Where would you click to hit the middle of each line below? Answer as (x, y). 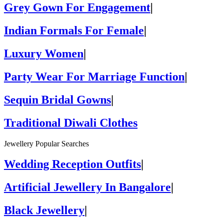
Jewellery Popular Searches (46, 143)
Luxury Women (44, 53)
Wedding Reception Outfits (72, 164)
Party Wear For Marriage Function (94, 76)
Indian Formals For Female (74, 31)
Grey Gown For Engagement (77, 8)
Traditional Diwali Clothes (71, 123)
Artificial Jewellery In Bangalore (87, 187)
